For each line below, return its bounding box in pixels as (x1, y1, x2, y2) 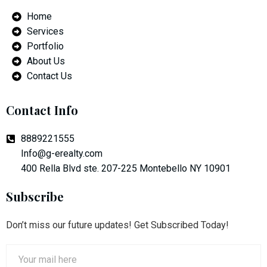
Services (27, 26, 64, 38)
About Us (27, 55, 65, 67)
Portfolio (27, 41, 64, 52)
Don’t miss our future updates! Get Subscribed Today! (6, 219, 229, 231)
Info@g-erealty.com (21, 148, 103, 160)
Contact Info (6, 102, 78, 119)
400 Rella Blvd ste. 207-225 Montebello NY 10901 (21, 163, 231, 175)
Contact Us (27, 70, 72, 82)
